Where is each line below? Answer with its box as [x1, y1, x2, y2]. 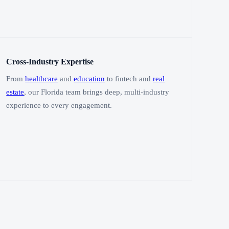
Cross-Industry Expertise [6, 56, 94, 66]
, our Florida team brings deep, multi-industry [24, 88, 170, 97]
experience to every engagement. [6, 101, 112, 110]
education [74, 75, 105, 83]
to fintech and [105, 75, 153, 83]
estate [6, 88, 25, 97]
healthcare [25, 75, 58, 83]
